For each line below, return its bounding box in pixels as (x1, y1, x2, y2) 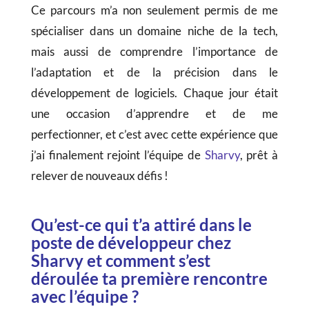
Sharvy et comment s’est (30, 250, 210, 271)
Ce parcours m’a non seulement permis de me (30, 3, 279, 18)
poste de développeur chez (30, 232, 231, 253)
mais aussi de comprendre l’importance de (30, 44, 279, 59)
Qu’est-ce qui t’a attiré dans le (30, 215, 252, 235)
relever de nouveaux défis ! (30, 168, 168, 183)
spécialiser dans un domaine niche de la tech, (30, 23, 279, 39)
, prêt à (239, 148, 279, 163)
